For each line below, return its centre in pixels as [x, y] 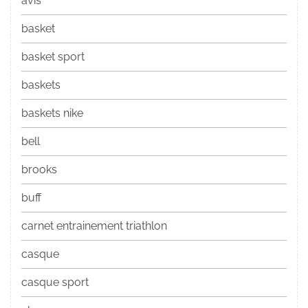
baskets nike [52, 113]
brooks [39, 170]
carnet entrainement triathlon [94, 226]
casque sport [55, 283]
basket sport [53, 57]
